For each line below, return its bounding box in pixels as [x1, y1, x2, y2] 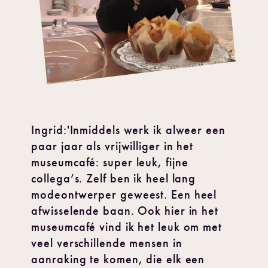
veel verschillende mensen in [31, 236, 182, 250]
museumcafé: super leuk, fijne [31, 155, 188, 169]
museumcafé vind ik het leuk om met [31, 220, 222, 234]
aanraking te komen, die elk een [31, 252, 205, 266]
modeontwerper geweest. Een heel [31, 187, 217, 202]
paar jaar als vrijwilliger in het [31, 139, 194, 153]
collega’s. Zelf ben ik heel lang [31, 171, 196, 185]
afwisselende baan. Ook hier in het [31, 203, 218, 218]
